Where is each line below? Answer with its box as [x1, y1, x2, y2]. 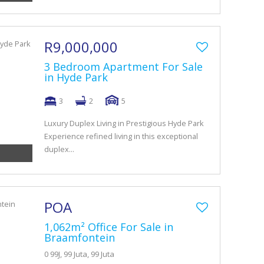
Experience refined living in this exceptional [44, 131, 198, 141]
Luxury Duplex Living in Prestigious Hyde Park [44, 118, 204, 128]
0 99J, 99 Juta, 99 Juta [44, 249, 114, 259]
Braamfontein [44, 230, 115, 245]
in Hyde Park [44, 70, 108, 84]
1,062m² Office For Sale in [44, 220, 173, 234]
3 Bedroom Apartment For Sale [44, 60, 203, 74]
